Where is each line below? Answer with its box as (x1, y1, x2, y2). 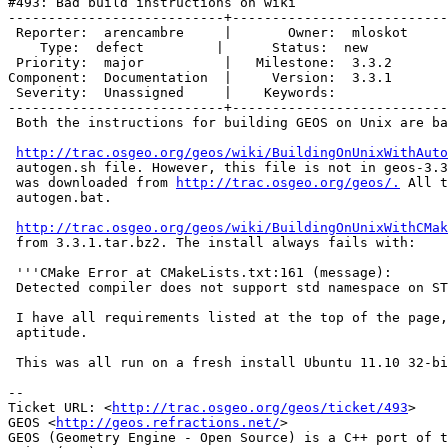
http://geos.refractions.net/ (56, 415, 280, 431)
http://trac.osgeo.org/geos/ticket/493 (112, 400, 408, 416)
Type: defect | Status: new (8, 40, 40, 56)
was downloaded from (16, 175, 176, 191)
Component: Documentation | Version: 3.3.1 (8, 70, 392, 86)
